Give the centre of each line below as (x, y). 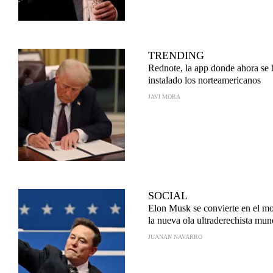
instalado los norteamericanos (204, 80)
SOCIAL (168, 196)
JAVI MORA (164, 97)
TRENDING (176, 55)
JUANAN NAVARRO (175, 237)
